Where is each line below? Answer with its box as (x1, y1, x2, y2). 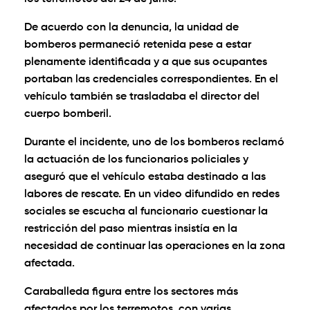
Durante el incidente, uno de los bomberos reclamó (24, 137, 284, 149)
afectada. (24, 258, 75, 270)
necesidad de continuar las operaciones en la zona (24, 241, 285, 253)
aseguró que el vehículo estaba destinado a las (24, 172, 266, 183)
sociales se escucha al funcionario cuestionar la (24, 206, 268, 218)
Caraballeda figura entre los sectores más (24, 286, 238, 298)
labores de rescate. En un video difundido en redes (24, 189, 280, 201)
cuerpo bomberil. (24, 109, 111, 120)
